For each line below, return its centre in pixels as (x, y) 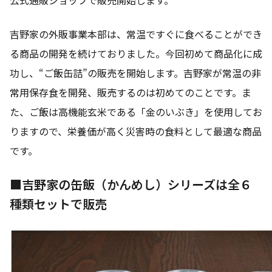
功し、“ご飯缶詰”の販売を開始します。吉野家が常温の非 (135, 73)
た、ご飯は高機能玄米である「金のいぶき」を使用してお (136, 111)
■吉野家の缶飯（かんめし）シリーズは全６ (131, 184)
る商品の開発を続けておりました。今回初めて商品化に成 (136, 53)
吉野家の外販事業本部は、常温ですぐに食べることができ (136, 34)
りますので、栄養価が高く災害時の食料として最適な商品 (136, 131)
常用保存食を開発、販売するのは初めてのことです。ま (131, 92)
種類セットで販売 (58, 203)
